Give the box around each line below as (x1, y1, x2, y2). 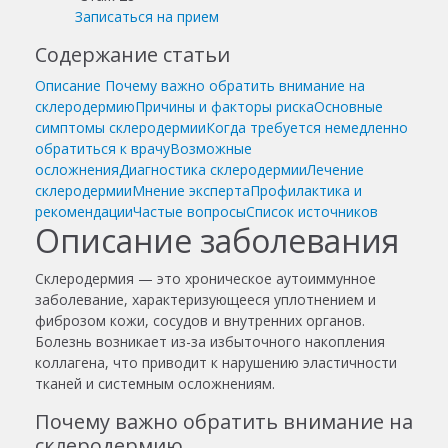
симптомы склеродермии (35, 117, 206, 137)
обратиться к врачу (35, 138, 170, 158)
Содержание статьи (35, 40, 230, 68)
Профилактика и (250, 180, 362, 200)
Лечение (307, 159, 364, 179)
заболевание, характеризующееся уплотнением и (35, 289, 376, 309)
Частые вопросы (133, 201, 246, 221)
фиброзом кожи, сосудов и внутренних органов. (35, 310, 365, 330)
